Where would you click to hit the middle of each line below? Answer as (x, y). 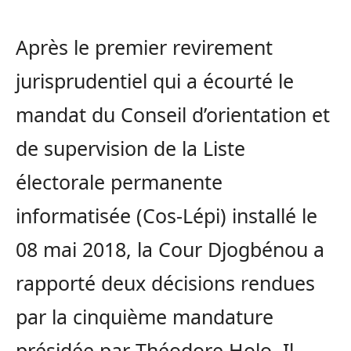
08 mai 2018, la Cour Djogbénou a (170, 249)
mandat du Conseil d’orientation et (173, 114)
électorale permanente (119, 182)
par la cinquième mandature (145, 317)
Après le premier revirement (144, 47)
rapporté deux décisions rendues (165, 283)
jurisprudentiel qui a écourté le (155, 81)
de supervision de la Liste (130, 148)
